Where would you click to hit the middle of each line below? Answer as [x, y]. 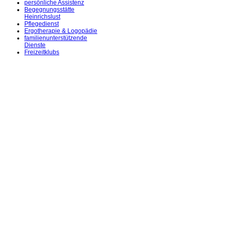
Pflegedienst [42, 24]
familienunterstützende [56, 38]
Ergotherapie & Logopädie [61, 31]
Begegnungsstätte [49, 10]
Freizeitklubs [42, 52]
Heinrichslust [42, 17]
